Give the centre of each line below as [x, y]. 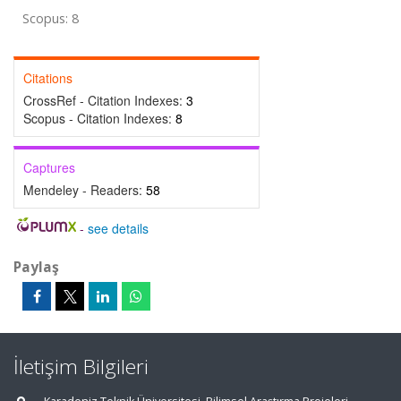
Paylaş [36, 267]
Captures [49, 167]
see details [118, 228]
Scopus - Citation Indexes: [99, 118]
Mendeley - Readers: [85, 190]
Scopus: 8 [51, 18]
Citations [48, 78]
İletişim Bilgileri [81, 367]
